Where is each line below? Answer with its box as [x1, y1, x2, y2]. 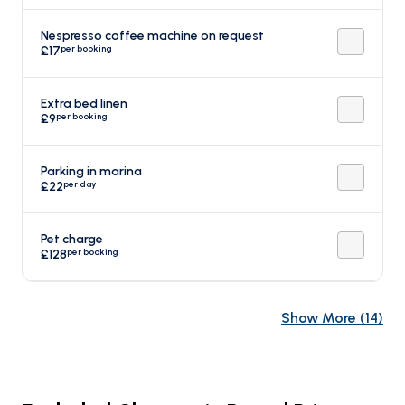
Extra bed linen [41, 96, 127, 111]
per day [63, 178, 97, 190]
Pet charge [41, 231, 103, 247]
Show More [281, 309, 356, 326]
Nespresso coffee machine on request [41, 28, 264, 43]
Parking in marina [41, 164, 142, 179]
